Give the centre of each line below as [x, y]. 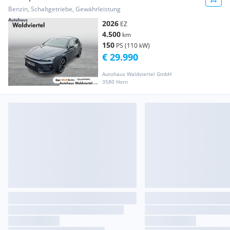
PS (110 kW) [133, 46]
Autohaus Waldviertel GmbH [137, 74]
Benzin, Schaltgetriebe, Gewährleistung [64, 9]
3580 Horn [115, 81]
